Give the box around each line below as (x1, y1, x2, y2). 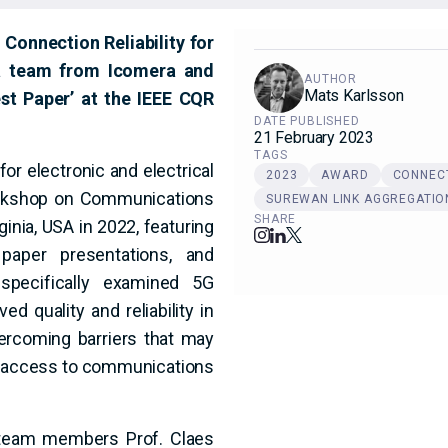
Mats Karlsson (304, 86, 404, 105)
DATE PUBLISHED (254, 114, 360, 128)
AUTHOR (304, 72, 358, 86)
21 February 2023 (254, 128, 375, 147)
